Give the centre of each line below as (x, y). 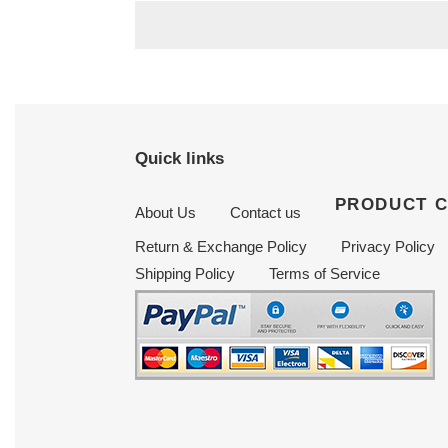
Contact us (265, 213)
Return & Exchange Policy (220, 247)
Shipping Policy (184, 274)
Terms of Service (324, 274)
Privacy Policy (387, 247)
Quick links (179, 158)
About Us (165, 213)
